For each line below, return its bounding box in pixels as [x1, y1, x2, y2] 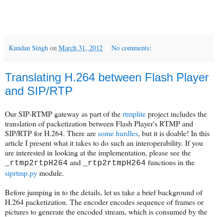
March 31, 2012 [59, 43, 103, 52]
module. [37, 168, 64, 178]
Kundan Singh [9, 43, 48, 52]
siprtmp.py [5, 168, 37, 178]
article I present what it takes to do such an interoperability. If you [5, 138, 203, 148]
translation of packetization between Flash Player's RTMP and [5, 118, 193, 129]
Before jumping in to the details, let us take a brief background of [5, 187, 202, 198]
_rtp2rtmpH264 [83, 159, 146, 168]
